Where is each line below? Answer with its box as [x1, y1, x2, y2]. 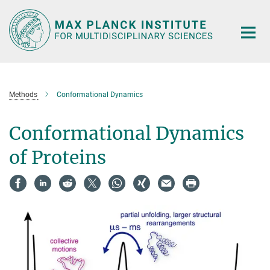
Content [3, 22, 36, 33]
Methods [9, 90, 37, 99]
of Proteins [9, 145, 106, 169]
